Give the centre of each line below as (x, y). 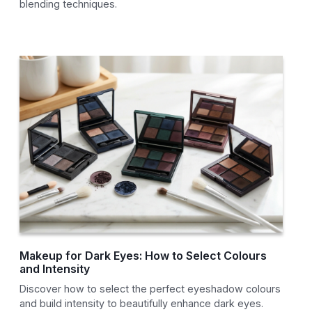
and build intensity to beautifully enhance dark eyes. (142, 304)
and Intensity (55, 269)
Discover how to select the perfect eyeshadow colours (150, 289)
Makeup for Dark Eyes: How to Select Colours (143, 256)
